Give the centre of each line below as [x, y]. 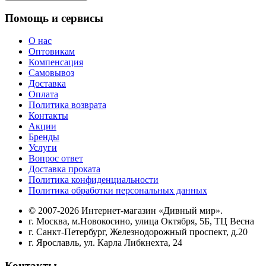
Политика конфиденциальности [94, 180]
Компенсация [56, 62]
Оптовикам [52, 52]
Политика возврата [67, 105]
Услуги [43, 148]
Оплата [43, 94]
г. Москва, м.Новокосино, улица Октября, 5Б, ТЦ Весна [141, 221]
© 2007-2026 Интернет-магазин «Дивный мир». [126, 211]
